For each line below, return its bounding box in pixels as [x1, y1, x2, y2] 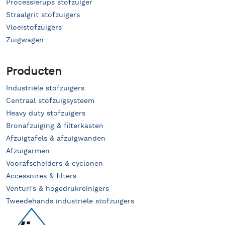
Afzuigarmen [6, 146, 50, 156]
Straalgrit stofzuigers [6, 10, 80, 20]
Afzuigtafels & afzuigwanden [6, 134, 105, 143]
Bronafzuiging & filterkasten [6, 121, 103, 131]
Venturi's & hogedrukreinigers [6, 184, 109, 193]
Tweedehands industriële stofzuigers [6, 196, 134, 206]
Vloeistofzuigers [6, 23, 62, 32]
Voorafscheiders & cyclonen [6, 159, 103, 168]
